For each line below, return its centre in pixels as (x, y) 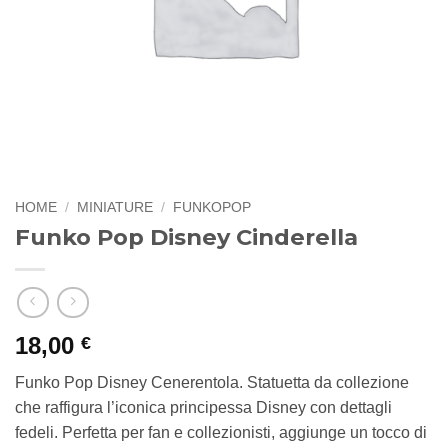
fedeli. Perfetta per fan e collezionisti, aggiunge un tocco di (221, 433)
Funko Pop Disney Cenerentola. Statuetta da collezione (212, 383)
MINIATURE (115, 207)
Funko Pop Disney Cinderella (186, 236)
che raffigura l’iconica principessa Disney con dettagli (203, 408)
